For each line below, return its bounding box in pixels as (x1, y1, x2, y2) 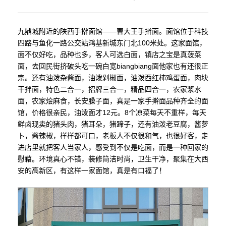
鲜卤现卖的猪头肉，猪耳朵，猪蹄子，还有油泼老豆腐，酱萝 (18, 120, 208, 128)
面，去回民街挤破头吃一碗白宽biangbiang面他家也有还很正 (18, 62, 208, 70)
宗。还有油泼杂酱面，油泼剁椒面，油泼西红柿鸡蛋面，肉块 (18, 74, 208, 82)
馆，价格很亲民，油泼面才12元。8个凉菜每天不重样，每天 (18, 108, 206, 117)
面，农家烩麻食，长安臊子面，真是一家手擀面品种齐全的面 (18, 97, 208, 105)
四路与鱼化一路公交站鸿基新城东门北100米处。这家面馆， (18, 39, 206, 47)
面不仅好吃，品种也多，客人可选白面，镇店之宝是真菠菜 (18, 50, 201, 59)
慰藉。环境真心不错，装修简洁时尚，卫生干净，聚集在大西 (18, 155, 208, 163)
